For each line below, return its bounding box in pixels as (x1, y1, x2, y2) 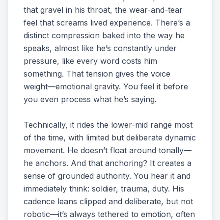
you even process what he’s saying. (24, 94, 157, 104)
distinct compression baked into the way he (24, 30, 185, 40)
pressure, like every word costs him (24, 56, 157, 66)
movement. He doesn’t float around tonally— (24, 145, 192, 155)
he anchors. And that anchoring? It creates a (24, 158, 192, 168)
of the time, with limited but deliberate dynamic (24, 133, 196, 142)
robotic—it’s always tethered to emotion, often (24, 209, 195, 219)
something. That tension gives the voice (24, 69, 170, 79)
